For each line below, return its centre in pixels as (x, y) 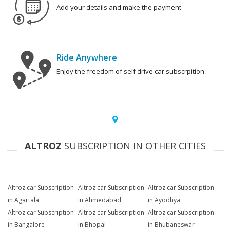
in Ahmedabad (99, 200)
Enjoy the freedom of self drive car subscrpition (130, 72)
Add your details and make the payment (119, 7)
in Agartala (23, 200)
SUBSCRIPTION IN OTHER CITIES (133, 146)
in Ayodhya (164, 200)
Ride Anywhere (87, 58)
